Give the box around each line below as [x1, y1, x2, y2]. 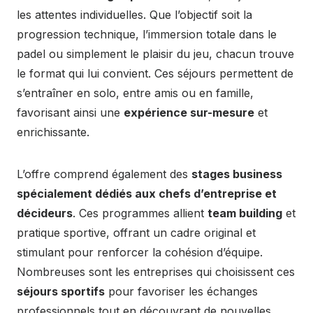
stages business [191, 167, 282, 182]
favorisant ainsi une [17, 105, 124, 120]
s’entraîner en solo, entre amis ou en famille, [17, 86, 254, 101]
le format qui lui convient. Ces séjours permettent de [17, 66, 293, 81]
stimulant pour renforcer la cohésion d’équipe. [17, 245, 263, 260]
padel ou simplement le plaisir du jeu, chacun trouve [17, 47, 294, 61]
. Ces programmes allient [73, 206, 208, 221]
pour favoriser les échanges [105, 284, 258, 299]
